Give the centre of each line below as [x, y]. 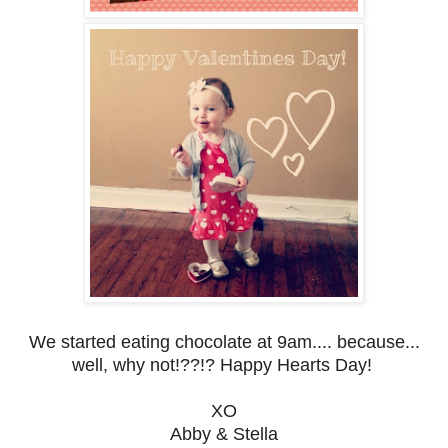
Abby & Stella [224, 434]
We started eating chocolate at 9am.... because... [224, 342]
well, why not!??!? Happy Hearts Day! [224, 365]
